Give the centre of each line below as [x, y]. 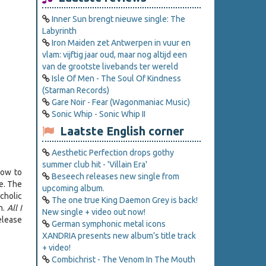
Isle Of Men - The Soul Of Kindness [116, 79]
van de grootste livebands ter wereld [110, 67]
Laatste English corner [119, 132]
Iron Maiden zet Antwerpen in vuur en [121, 43]
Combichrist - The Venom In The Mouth [123, 260]
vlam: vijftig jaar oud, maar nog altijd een [115, 55]
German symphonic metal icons [109, 224]
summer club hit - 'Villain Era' [95, 165]
